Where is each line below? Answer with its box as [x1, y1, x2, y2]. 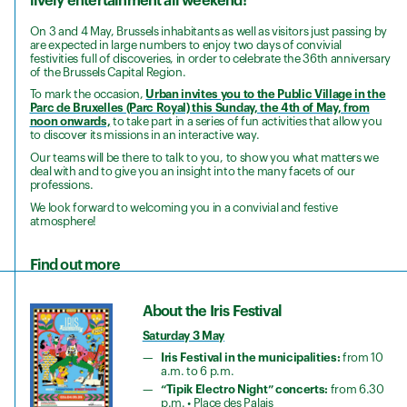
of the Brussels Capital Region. [29, 65, 186, 78]
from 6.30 [327, 383, 384, 396]
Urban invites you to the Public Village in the [145, 88, 386, 101]
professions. [29, 179, 94, 192]
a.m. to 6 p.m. [161, 365, 234, 378]
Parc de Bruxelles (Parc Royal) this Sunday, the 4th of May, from [29, 102, 370, 114]
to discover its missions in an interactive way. [29, 129, 260, 142]
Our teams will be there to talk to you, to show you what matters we [29, 152, 379, 164]
